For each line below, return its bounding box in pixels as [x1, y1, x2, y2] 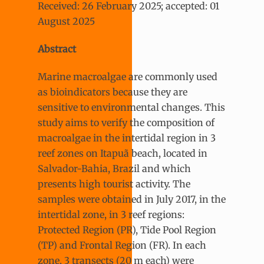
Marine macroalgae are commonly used [38, 70, 217, 82]
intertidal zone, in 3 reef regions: [38, 208, 184, 220]
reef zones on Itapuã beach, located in [38, 147, 207, 159]
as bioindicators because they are [38, 85, 187, 98]
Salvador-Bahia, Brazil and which [38, 162, 191, 174]
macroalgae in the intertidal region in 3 [38, 131, 216, 144]
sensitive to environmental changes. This [38, 101, 225, 113]
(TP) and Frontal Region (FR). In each [38, 239, 206, 251]
